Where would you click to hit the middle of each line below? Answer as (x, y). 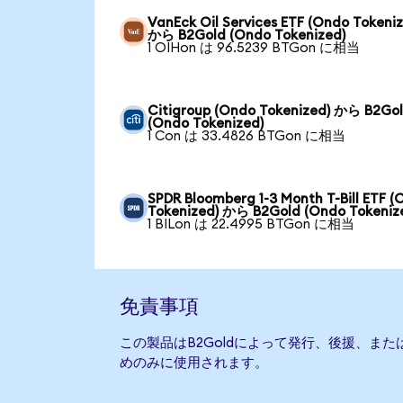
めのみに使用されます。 (193, 363)
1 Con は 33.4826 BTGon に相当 (247, 136)
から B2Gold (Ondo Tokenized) (247, 36)
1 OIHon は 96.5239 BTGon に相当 (254, 48)
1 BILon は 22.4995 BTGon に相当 (251, 224)
